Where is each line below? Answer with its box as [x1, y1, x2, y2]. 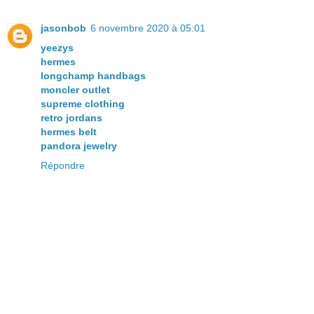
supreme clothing [41, 98, 125, 110]
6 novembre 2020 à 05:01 [90, 22, 205, 34]
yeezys [41, 42, 74, 54]
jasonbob [41, 22, 86, 34]
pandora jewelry [41, 140, 117, 152]
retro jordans [41, 112, 102, 124]
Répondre [41, 160, 85, 172]
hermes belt [41, 126, 97, 138]
